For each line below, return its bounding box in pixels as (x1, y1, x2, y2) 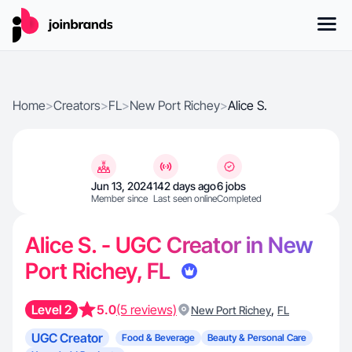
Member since (90, 192, 148, 204)
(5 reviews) (116, 302, 177, 317)
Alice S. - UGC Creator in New (25, 232, 313, 258)
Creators (53, 97, 101, 113)
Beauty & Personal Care (207, 332, 306, 343)
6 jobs (216, 179, 246, 192)
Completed (216, 192, 262, 204)
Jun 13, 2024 (90, 179, 153, 192)
